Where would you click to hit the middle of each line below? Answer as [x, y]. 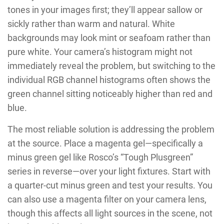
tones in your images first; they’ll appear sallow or [105, 10]
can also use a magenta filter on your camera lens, [107, 199]
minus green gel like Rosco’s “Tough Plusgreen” [100, 157]
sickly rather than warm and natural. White [91, 24]
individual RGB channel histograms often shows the [109, 80]
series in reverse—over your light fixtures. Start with [109, 171]
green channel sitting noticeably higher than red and [110, 94]
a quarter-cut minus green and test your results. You [110, 185]
